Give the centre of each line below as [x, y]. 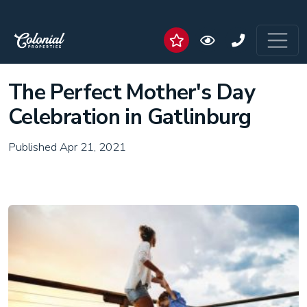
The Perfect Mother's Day [132, 92]
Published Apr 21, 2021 [67, 147]
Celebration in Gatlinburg [130, 117]
